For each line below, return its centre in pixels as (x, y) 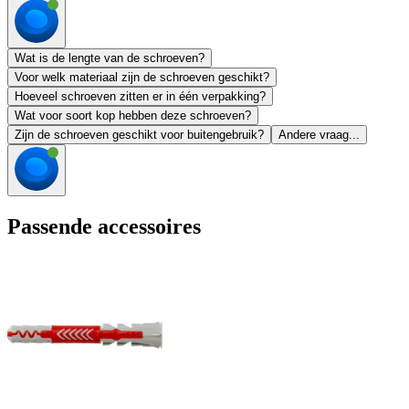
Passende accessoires (104, 227)
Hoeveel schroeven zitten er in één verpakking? (140, 97)
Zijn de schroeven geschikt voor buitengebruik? (139, 135)
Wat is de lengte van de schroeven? (110, 58)
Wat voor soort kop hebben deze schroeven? (133, 116)
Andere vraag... (319, 135)
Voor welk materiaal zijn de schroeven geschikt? (142, 78)
